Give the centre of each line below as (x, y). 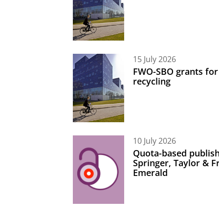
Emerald (150, 173)
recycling (152, 81)
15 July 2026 (154, 59)
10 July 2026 (154, 141)
